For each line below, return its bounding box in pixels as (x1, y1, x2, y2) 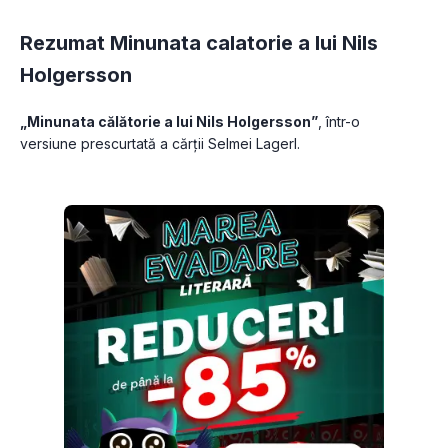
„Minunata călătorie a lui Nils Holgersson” (20, 112, 318, 130)
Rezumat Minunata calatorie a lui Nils (20, 30, 378, 55)
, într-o (318, 112, 360, 130)
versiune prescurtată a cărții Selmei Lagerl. (20, 134, 300, 152)
